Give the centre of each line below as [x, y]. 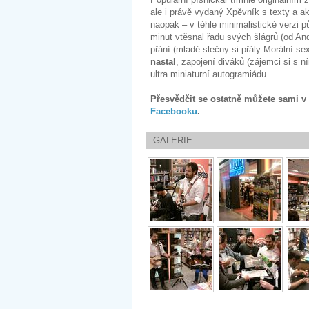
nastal [163, 62]
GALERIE [173, 140]
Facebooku [174, 111]
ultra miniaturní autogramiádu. [210, 74]
